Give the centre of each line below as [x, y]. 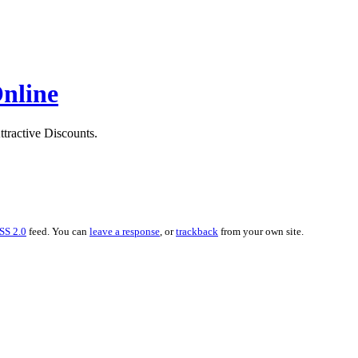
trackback [197, 231]
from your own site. [261, 231]
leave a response [125, 231]
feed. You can [58, 231]
